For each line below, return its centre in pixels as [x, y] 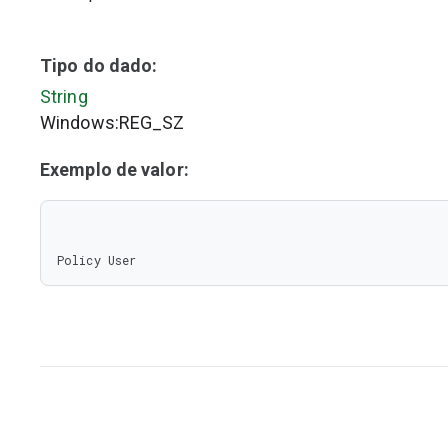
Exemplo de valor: [114, 169]
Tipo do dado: [99, 65]
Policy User [97, 260]
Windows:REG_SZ [112, 122]
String [64, 96]
